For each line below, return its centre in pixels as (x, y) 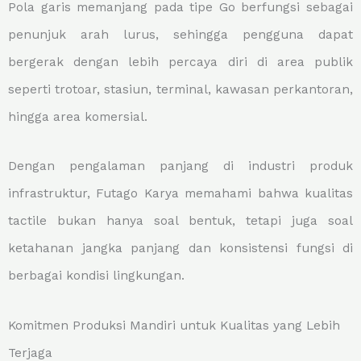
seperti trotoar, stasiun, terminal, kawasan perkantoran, (180, 90)
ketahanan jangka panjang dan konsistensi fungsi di (180, 249)
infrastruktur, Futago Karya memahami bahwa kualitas (180, 194)
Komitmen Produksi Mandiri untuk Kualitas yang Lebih (174, 325)
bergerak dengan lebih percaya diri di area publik (180, 62)
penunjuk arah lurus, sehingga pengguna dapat (180, 35)
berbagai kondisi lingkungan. (96, 276)
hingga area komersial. (78, 117)
